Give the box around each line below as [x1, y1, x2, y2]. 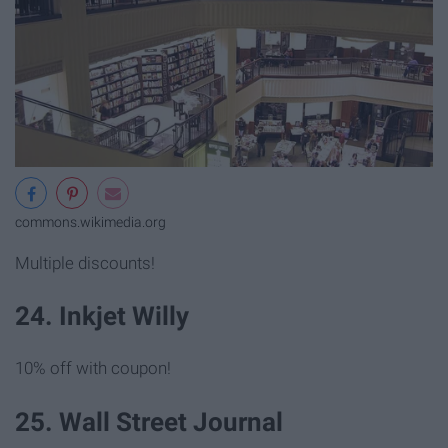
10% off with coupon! [15, 358, 171, 379]
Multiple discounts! [15, 253, 155, 274]
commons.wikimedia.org [15, 214, 166, 232]
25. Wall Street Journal [15, 406, 283, 437]
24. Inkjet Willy [15, 301, 189, 332]
